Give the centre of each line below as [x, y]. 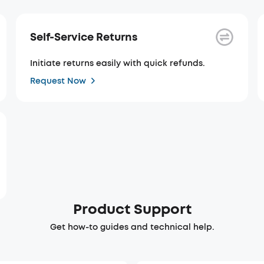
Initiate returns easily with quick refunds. [117, 63]
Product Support [132, 209]
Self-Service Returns [83, 37]
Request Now [58, 81]
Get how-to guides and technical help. [132, 227]
